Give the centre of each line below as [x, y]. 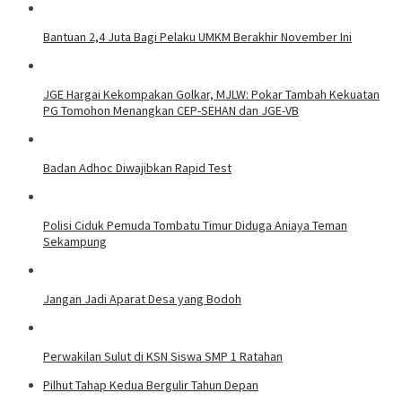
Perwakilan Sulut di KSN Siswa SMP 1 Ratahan [163, 356]
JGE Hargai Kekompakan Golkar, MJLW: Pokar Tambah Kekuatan [211, 94]
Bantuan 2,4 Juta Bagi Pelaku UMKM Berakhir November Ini [197, 36]
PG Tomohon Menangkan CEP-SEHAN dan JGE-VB [171, 110]
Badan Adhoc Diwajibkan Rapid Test [137, 167]
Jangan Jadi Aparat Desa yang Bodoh [142, 298]
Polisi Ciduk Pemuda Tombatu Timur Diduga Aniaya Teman [195, 225]
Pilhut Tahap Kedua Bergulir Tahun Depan [151, 385]
